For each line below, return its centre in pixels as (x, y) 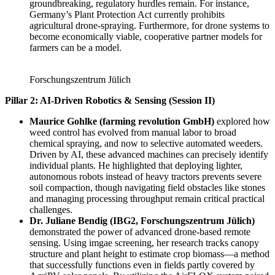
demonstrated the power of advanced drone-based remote (140, 231)
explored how (242, 121)
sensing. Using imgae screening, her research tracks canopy (144, 242)
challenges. (51, 209)
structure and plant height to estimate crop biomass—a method (149, 254)
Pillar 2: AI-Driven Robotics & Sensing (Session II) (110, 100)
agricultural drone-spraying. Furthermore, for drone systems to (149, 25)
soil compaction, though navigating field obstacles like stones (147, 187)
